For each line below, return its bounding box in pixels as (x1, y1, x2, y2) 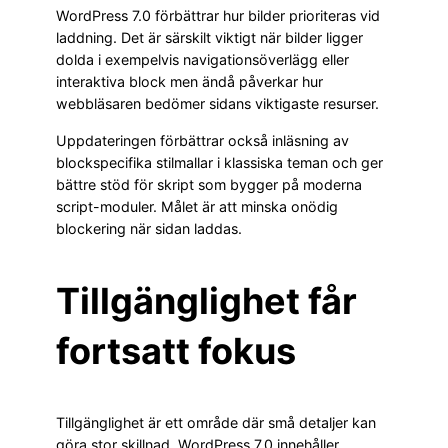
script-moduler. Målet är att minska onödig (56, 197, 338, 215)
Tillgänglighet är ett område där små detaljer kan (56, 413, 376, 431)
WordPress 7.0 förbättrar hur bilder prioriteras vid (56, 7, 380, 25)
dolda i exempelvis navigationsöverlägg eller (56, 51, 349, 69)
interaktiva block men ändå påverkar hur (56, 73, 323, 91)
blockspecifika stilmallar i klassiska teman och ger (56, 153, 383, 171)
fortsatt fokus (56, 328, 296, 373)
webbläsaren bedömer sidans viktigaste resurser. (56, 95, 379, 113)
